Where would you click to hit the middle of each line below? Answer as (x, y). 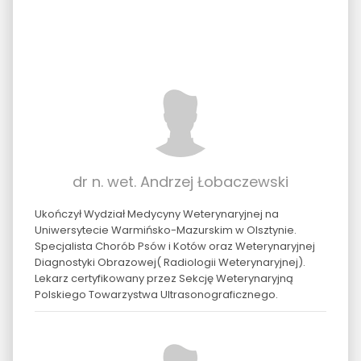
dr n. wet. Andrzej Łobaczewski (180, 181)
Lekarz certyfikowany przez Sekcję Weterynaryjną (164, 278)
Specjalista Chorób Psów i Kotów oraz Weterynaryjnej (174, 246)
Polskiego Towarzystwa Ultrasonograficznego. (156, 294)
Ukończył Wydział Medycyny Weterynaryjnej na (156, 214)
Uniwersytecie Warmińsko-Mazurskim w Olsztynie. (165, 230)
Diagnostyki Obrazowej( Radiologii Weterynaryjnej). (170, 262)
